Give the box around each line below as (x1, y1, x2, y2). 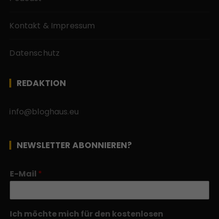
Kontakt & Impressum (9, 20, 95, 31)
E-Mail (10, 168, 39, 179)
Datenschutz (9, 47, 60, 59)
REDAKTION (17, 77, 66, 89)
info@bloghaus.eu (9, 106, 79, 117)
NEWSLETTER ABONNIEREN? (17, 139, 132, 151)
